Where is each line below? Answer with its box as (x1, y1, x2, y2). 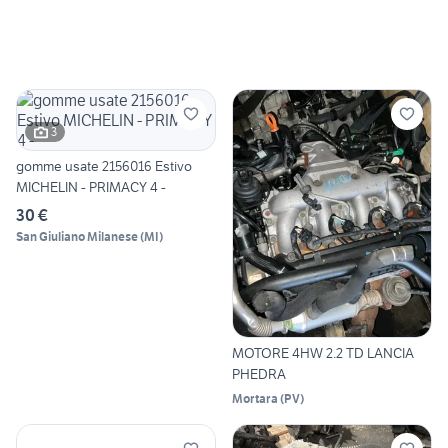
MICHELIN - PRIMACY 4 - (16, 177, 166, 196)
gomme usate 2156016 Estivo (16, 156, 192, 175)
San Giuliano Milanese (16, 228, 138, 244)
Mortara (232, 391, 278, 407)
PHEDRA (232, 365, 286, 384)
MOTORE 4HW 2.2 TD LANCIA (232, 344, 414, 363)
